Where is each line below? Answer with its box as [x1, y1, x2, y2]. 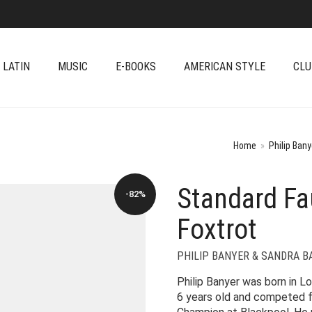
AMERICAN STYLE [184, 60, 265, 73]
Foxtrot [177, 213, 257, 246]
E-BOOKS [116, 60, 156, 73]
